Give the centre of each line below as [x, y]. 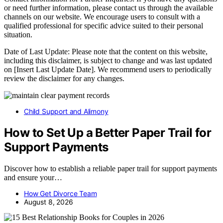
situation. [18, 35]
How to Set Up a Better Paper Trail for [108, 133]
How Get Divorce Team [60, 193]
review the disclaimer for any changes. [64, 79]
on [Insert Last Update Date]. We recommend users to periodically [108, 70]
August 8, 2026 [49, 202]
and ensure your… [33, 177]
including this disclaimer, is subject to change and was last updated [108, 61]
